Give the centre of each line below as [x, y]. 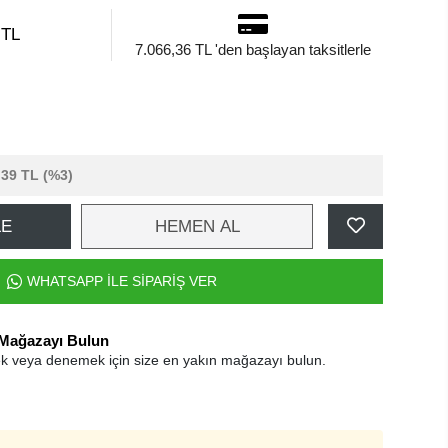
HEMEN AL [197, 226]
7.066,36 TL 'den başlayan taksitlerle [252, 49]
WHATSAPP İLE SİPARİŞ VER [122, 281]
